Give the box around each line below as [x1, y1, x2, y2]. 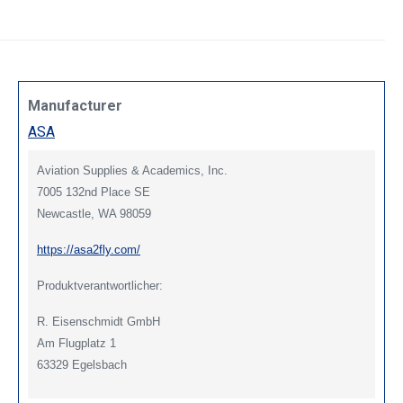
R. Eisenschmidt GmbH [37, 315, 160, 329]
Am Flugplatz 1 [37, 336, 116, 351]
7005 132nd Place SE [37, 185, 150, 200]
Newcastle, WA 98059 [37, 207, 151, 221]
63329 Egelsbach [37, 358, 127, 372]
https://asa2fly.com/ [37, 243, 140, 257]
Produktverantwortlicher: [37, 279, 163, 293]
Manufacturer [28, 97, 122, 115]
